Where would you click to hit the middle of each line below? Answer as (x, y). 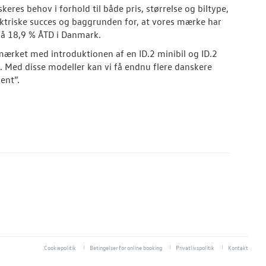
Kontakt (238, 247)
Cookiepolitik (60, 247)
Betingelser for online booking (126, 247)
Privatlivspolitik (195, 247)
